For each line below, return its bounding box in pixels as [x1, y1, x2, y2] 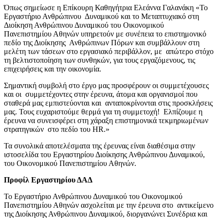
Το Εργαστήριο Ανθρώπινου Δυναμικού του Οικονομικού [4, 192, 182, 200]
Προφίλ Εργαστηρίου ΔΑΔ [4, 175, 94, 184]
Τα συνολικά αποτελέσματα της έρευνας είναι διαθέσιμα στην [4, 141, 195, 150]
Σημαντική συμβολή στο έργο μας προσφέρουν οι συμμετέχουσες [4, 81, 209, 90]
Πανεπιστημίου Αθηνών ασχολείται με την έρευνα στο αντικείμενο [4, 200, 214, 209]
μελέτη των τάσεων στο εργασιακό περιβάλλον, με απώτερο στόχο [4, 47, 214, 55]
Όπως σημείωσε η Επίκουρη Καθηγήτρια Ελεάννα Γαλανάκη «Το [4, 3, 208, 12]
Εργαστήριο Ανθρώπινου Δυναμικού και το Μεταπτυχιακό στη [4, 12, 199, 20]
